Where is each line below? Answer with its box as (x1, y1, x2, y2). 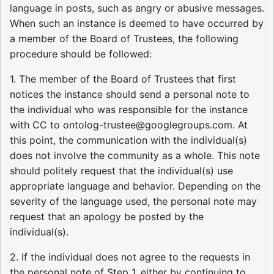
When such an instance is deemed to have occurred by (10, 17, 264, 29)
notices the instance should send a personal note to (10, 87, 250, 100)
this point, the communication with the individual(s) (10, 133, 247, 146)
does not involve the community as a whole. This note (10, 149, 260, 161)
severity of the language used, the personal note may (10, 194, 257, 207)
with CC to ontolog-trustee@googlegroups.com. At (10, 118, 248, 131)
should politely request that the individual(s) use (10, 164, 233, 177)
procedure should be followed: (10, 47, 152, 60)
